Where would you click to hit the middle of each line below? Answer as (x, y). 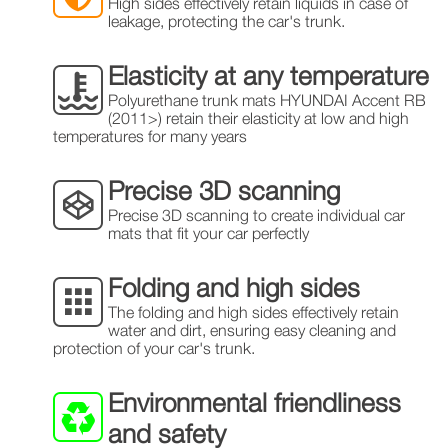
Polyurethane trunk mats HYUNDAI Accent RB (267, 100)
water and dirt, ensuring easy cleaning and (252, 330)
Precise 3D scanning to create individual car (257, 215)
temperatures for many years (150, 136)
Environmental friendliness (255, 403)
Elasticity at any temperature (269, 76)
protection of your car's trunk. (154, 348)
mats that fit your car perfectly (209, 233)
